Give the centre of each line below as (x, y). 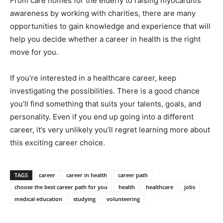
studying (84, 199)
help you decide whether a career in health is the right (105, 39)
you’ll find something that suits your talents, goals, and (106, 104)
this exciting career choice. (57, 142)
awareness (29, 13)
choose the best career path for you (61, 187)
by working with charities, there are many (122, 13)
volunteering (123, 199)
